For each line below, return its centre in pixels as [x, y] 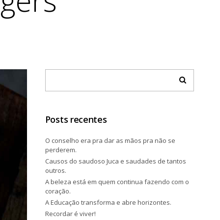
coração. [58, 191]
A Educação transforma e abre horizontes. [108, 202]
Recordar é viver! [70, 214]
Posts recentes [76, 119]
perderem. [61, 150]
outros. [55, 170]
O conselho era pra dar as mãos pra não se [110, 140]
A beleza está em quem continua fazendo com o [117, 182]
